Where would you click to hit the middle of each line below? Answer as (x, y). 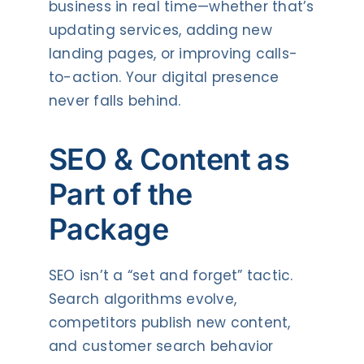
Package (108, 229)
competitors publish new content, (169, 323)
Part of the (120, 194)
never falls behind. (115, 100)
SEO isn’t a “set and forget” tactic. (171, 276)
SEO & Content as (169, 159)
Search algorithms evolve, (142, 299)
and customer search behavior (161, 347)
